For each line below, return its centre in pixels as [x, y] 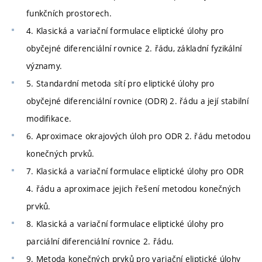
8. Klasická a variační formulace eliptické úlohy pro [125, 223]
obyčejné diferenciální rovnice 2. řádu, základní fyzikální [134, 48]
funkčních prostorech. [69, 13]
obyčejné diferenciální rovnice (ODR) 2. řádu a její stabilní [137, 101]
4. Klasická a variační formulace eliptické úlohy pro [125, 30]
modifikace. [49, 118]
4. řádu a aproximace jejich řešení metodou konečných [134, 188]
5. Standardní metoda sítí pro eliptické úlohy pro [120, 83]
